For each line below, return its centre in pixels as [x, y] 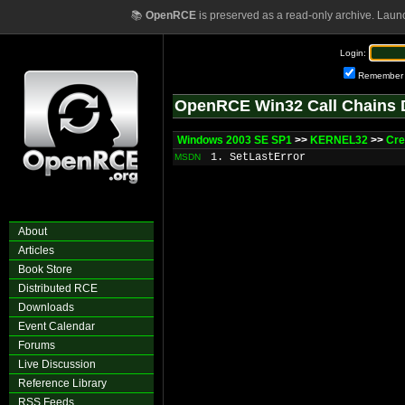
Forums [37, 345]
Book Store [45, 269]
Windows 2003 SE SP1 [235, 140]
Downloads [46, 307]
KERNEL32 [339, 140]
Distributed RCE [58, 288]
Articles [36, 250]
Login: [353, 53]
